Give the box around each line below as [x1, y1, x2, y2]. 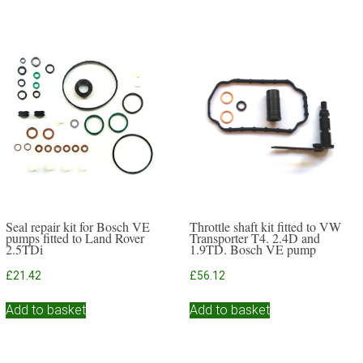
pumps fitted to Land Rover [5, 229, 144, 247]
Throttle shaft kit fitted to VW [190, 218, 342, 236]
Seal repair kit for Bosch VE [5, 218, 150, 236]
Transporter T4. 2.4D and [190, 229, 321, 247]
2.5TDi [5, 241, 43, 258]
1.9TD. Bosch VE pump [190, 241, 317, 258]
